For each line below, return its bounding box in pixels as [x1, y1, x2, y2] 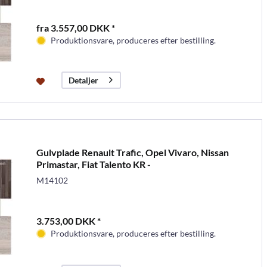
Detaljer [68, 75, 98, 86]
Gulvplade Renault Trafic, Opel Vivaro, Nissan [36, 146, 229, 158]
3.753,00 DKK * [36, 215, 101, 226]
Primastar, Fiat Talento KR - [36, 158, 151, 170]
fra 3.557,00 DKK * [36, 21, 115, 33]
